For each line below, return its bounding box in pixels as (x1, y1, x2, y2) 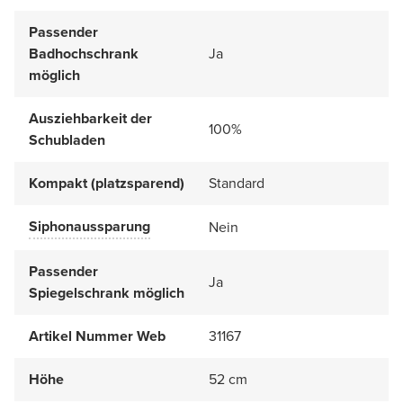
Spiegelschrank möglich (29, 282, 184, 303)
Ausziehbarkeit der (29, 107, 152, 129)
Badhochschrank (29, 42, 139, 64)
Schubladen (29, 129, 105, 150)
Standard (209, 172, 264, 193)
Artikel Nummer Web (29, 325, 166, 346)
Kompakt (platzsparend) (29, 172, 184, 193)
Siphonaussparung (29, 215, 150, 237)
